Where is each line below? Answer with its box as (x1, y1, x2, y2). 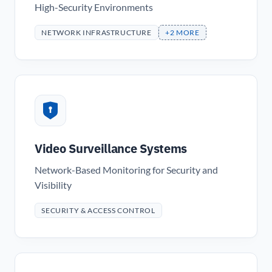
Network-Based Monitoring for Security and (35, 164, 218, 175)
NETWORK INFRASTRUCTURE (41, 27, 152, 37)
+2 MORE (165, 27, 200, 37)
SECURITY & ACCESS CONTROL (41, 205, 155, 215)
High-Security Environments (35, 2, 153, 13)
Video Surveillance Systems (35, 140, 188, 157)
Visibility (35, 179, 72, 191)
